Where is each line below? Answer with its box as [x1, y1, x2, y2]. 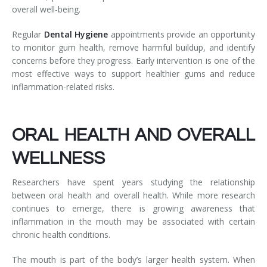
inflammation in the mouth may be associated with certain [12, 215, 255, 227]
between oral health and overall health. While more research [12, 189, 255, 201]
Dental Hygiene [44, 28, 111, 40]
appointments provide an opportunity [110, 28, 255, 40]
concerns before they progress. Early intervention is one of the [12, 54, 255, 66]
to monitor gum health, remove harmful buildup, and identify [12, 41, 255, 53]
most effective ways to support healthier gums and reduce [12, 67, 255, 79]
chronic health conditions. [12, 228, 110, 240]
